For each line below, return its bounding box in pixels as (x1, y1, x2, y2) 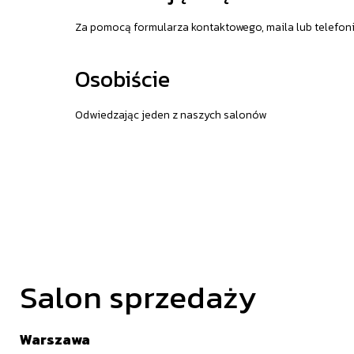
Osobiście (74, 62, 170, 96)
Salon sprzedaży (20, 273, 257, 321)
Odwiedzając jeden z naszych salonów (74, 107, 266, 123)
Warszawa (20, 329, 93, 350)
